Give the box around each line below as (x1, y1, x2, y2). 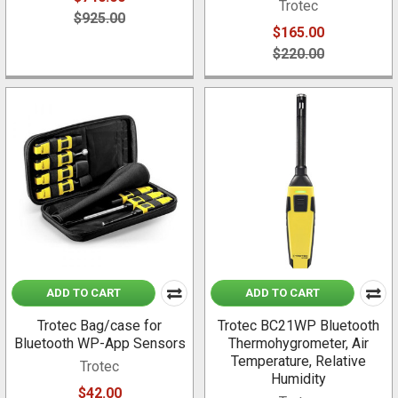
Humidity (271, 370, 326, 388)
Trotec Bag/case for (37, 317, 162, 335)
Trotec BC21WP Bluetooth (218, 317, 379, 335)
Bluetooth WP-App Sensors (13, 335, 186, 353)
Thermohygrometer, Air (228, 335, 369, 353)
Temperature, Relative (231, 353, 366, 370)
